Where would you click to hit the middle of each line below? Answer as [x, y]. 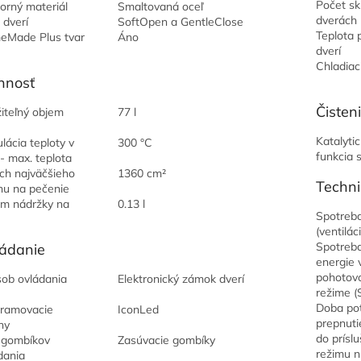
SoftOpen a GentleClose [180, 22]
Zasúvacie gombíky [166, 340]
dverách [336, 20]
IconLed [138, 309]
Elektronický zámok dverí [180, 279]
